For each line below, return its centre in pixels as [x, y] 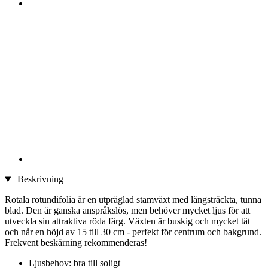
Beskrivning [39, 179]
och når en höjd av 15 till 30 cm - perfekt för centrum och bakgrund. [133, 232]
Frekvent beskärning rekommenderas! [76, 243]
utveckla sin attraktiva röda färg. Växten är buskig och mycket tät [127, 221]
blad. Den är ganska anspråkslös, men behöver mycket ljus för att [127, 211]
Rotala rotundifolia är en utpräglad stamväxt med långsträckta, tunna [133, 200]
